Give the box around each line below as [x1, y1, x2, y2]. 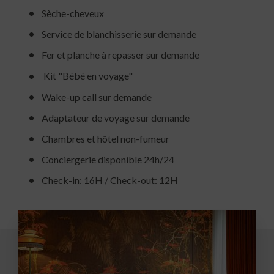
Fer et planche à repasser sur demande [42, 48, 199, 61]
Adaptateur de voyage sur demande [42, 111, 190, 124]
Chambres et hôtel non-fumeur [42, 132, 169, 144]
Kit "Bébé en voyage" [43, 69, 133, 81]
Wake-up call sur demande [42, 91, 152, 103]
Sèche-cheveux [42, 7, 104, 19]
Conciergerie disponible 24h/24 [42, 153, 174, 165]
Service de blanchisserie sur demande [42, 28, 196, 40]
